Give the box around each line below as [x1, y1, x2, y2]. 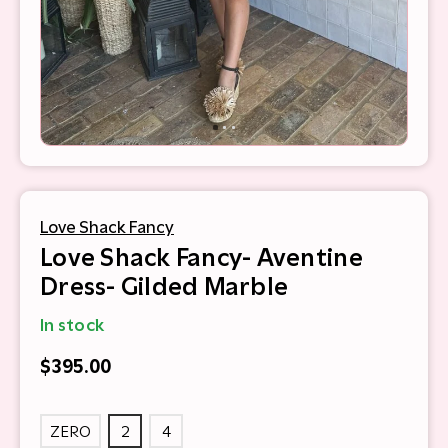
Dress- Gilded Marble [40, 272, 289, 301]
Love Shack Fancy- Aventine [40, 243, 363, 272]
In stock [40, 315, 105, 335]
